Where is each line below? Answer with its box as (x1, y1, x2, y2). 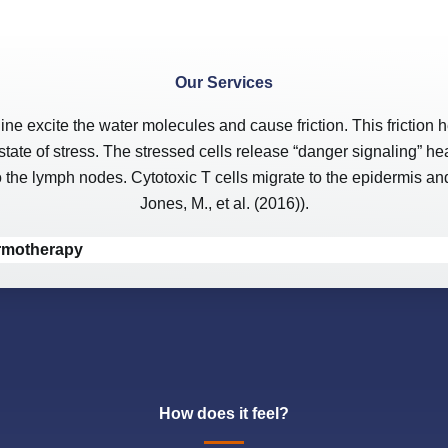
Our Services (175, 74, 273, 91)
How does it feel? (159, 405, 289, 422)
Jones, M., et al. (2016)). (139, 195, 309, 212)
